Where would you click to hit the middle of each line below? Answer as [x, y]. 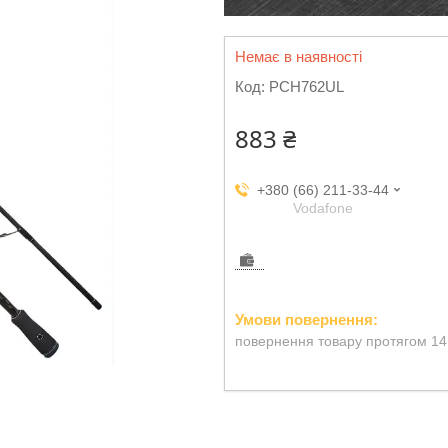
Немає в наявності [298, 56]
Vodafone [322, 208]
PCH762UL [306, 86]
